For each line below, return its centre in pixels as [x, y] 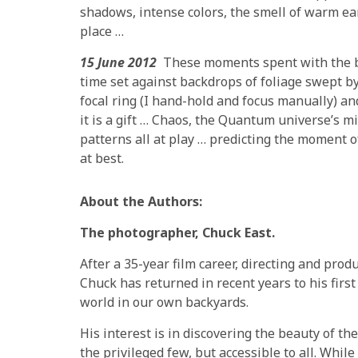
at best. [102, 158]
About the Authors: [141, 201]
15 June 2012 [121, 62]
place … [102, 31]
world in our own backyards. [164, 302]
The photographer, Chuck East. [177, 232]
